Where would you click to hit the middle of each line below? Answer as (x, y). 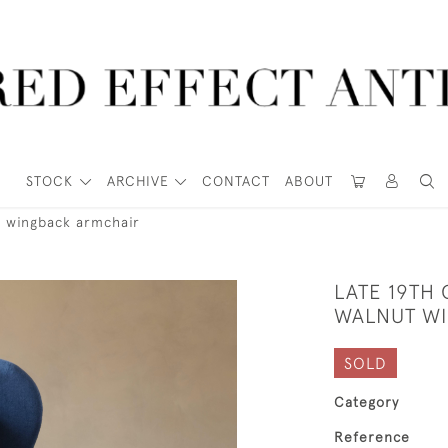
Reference (372, 437)
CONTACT (236, 181)
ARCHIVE (137, 181)
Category (366, 402)
